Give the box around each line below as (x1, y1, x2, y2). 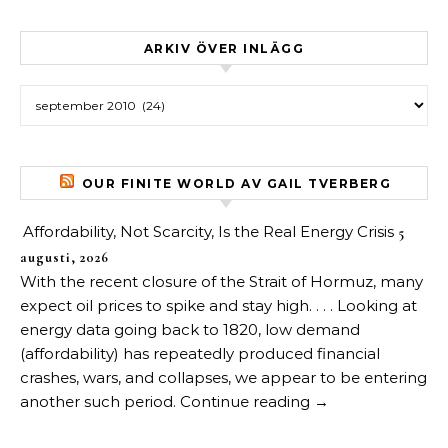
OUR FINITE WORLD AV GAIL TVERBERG (81, 176, 391, 191)
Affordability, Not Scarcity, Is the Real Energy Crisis (23, 222, 394, 241)
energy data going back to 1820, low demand (20, 320, 360, 339)
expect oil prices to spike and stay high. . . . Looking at (20, 296, 417, 315)
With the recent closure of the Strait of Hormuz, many (20, 272, 423, 291)
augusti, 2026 (20, 249, 109, 266)
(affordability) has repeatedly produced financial (20, 344, 380, 363)
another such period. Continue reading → (20, 392, 329, 411)
